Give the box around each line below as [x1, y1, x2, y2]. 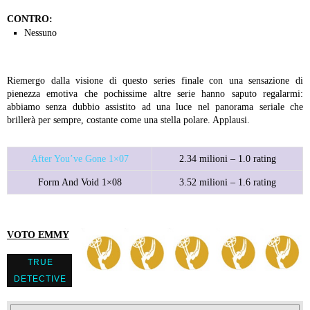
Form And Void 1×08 [37, 177, 122, 188]
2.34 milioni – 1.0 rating [179, 154, 276, 164]
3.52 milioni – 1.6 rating [179, 177, 276, 188]
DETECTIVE [14, 274, 66, 284]
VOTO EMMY [7, 230, 69, 240]
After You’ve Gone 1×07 [30, 154, 129, 164]
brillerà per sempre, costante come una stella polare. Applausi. [7, 115, 250, 125]
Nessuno [24, 28, 57, 38]
